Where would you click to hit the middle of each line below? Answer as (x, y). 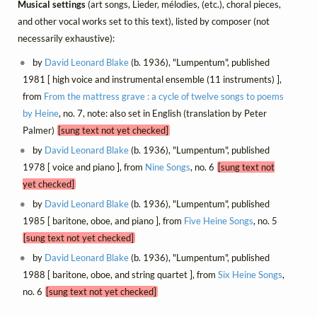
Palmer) (40, 131)
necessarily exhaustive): (66, 39)
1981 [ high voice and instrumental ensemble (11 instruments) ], (152, 80)
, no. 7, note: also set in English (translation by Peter (162, 114)
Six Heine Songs (250, 275)
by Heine (40, 114)
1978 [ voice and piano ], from (83, 167)
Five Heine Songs (218, 221)
